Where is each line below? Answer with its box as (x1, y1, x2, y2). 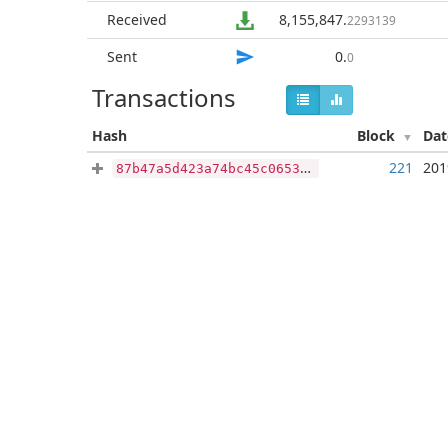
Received (107, 10, 167, 29)
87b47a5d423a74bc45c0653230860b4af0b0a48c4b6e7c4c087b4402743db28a (116, 161, 300, 176)
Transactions (92, 81, 236, 114)
